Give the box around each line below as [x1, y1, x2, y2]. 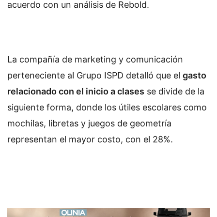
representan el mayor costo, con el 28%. [7, 134, 173, 145]
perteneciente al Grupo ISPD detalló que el [7, 70, 183, 81]
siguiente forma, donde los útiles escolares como [7, 102, 207, 113]
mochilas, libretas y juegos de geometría [7, 118, 171, 129]
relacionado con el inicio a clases [7, 86, 144, 97]
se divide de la [144, 86, 204, 97]
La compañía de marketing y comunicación [7, 54, 183, 65]
